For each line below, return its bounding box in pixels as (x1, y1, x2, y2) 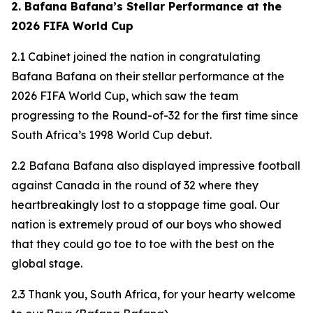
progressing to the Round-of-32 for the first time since (11, 108, 298, 122)
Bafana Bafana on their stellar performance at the (11, 69, 284, 83)
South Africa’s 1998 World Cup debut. (11, 128, 212, 142)
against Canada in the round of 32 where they (11, 178, 259, 192)
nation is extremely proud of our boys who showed (11, 217, 282, 231)
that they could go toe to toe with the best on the (11, 237, 275, 251)
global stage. (11, 256, 82, 270)
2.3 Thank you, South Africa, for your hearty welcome (11, 287, 296, 301)
